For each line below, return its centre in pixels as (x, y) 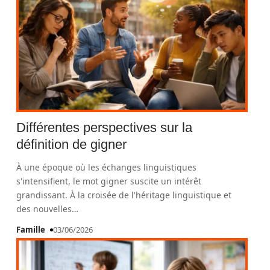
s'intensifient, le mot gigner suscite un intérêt (109, 181)
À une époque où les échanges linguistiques (107, 167)
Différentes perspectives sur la (105, 127)
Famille (31, 230)
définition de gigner (72, 144)
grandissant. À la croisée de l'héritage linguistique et (124, 195)
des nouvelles (44, 209)
